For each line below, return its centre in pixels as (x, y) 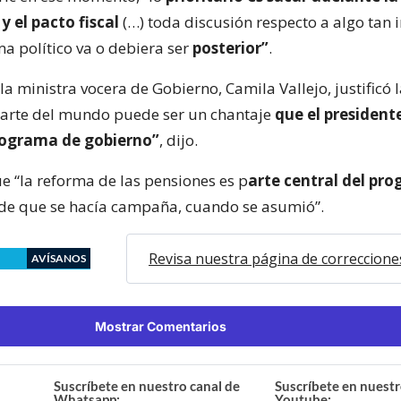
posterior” (230, 47)
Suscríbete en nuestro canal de (147, 385)
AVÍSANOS (59, 258)
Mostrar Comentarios (160, 326)
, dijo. (179, 140)
